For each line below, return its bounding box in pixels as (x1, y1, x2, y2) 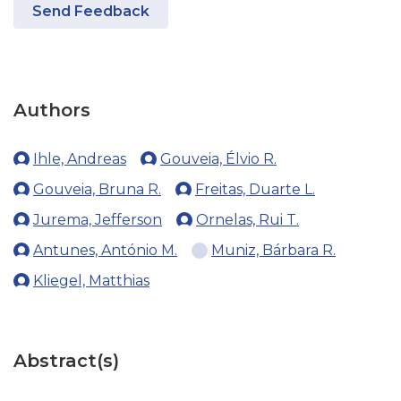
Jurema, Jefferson (33, 211, 162, 228)
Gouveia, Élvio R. (160, 150, 277, 167)
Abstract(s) (13, 350, 119, 371)
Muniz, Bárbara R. (211, 242, 336, 259)
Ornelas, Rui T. (196, 211, 299, 228)
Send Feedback (32, 3, 149, 20)
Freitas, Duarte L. (195, 181, 315, 198)
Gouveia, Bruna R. (33, 181, 161, 198)
